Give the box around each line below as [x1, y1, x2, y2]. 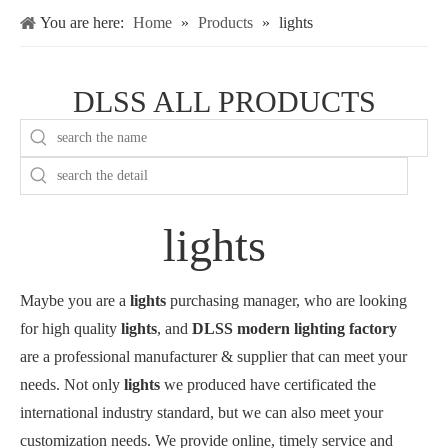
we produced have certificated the [160, 376, 376, 393]
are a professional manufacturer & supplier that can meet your [20, 348, 407, 365]
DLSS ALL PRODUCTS [72, 85, 376, 118]
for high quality [20, 320, 121, 337]
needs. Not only [20, 376, 124, 393]
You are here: [40, 14, 124, 31]
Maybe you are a [20, 292, 130, 309]
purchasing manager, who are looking [166, 292, 407, 309]
